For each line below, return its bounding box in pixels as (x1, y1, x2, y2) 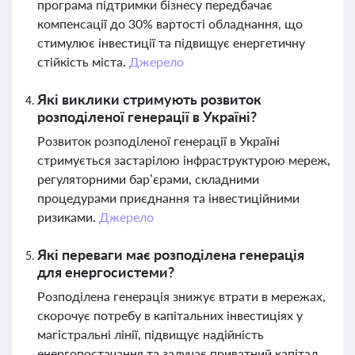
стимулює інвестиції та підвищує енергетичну (37, 35, 305, 50)
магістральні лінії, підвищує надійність (37, 326, 264, 342)
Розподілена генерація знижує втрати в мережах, (37, 288, 326, 303)
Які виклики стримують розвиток (37, 90, 261, 108)
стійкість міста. (37, 54, 129, 69)
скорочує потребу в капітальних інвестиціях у (37, 307, 303, 323)
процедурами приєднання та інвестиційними (37, 190, 300, 205)
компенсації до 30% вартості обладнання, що (37, 16, 303, 31)
